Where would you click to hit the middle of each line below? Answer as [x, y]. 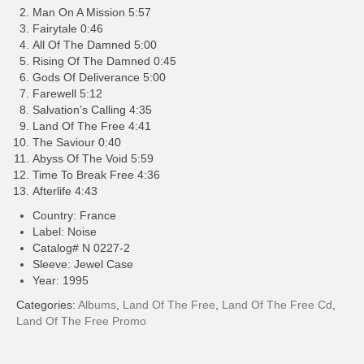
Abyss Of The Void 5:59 [93, 158]
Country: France [74, 215]
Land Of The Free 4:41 [92, 126]
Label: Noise [65, 232]
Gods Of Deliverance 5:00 [99, 77]
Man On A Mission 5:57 [92, 12]
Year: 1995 [61, 280]
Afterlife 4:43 [65, 191]
